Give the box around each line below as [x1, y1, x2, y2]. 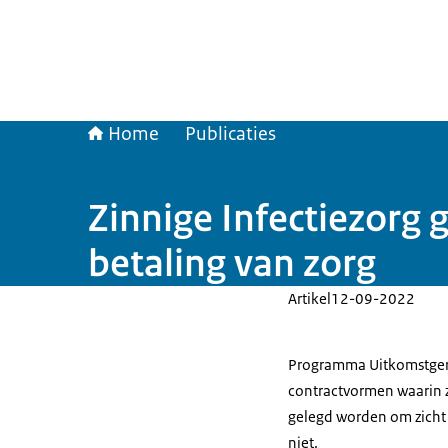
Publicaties [185, 122, 276, 146]
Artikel [288, 289, 331, 308]
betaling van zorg [88, 239, 376, 287]
